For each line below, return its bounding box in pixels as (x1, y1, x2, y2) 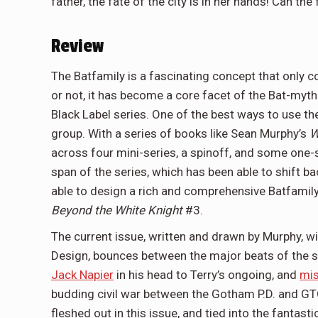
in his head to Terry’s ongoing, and (114, 268, 300, 283)
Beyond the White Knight (51, 203, 182, 218)
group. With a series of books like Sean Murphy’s (51, 126, 309, 141)
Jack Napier (51, 268, 114, 283)
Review (51, 35, 104, 57)
